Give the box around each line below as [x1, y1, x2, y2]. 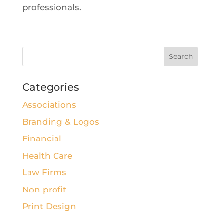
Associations [22, 100, 76, 110]
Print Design [22, 201, 76, 212]
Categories [22, 81, 79, 94]
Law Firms [22, 167, 66, 178]
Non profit [22, 184, 66, 194]
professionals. [22, 2, 81, 13]
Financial [22, 134, 61, 144]
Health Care [22, 150, 72, 161]
